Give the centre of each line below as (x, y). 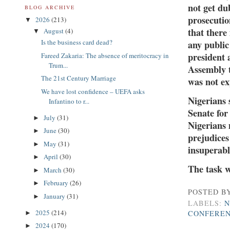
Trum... (59, 65)
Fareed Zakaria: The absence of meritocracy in (105, 55)
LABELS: (206, 203)
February (56, 183)
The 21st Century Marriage (79, 78)
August (54, 31)
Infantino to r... (69, 101)
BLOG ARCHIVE (50, 7)
